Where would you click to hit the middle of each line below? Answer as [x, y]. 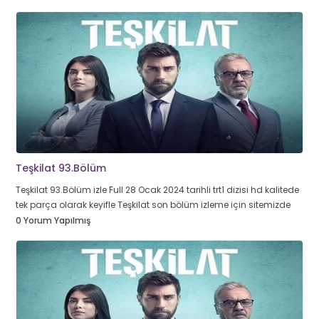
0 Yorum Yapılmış [53, 220]
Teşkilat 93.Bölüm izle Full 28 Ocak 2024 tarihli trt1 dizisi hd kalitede [157, 190]
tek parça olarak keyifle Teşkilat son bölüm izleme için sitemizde [153, 205]
